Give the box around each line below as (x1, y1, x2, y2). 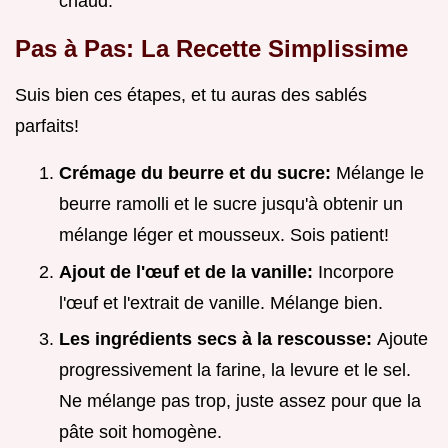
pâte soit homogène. (59, 422, 222, 443)
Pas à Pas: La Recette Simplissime (15, 35, 408, 63)
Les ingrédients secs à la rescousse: (59, 329, 377, 350)
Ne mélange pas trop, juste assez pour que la (59, 391, 421, 412)
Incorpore (318, 261, 394, 282)
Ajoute (377, 329, 428, 350)
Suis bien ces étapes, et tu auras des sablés (15, 85, 367, 106)
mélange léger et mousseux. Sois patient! (59, 225, 389, 246)
